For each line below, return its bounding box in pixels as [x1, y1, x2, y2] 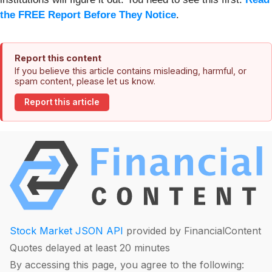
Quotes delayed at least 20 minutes [10, 242, 170, 254]
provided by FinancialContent [123, 225, 261, 237]
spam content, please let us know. [15, 75, 155, 86]
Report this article [24, 97, 100, 107]
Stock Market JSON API [10, 225, 123, 237]
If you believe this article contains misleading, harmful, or [15, 65, 246, 76]
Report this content [15, 52, 101, 63]
